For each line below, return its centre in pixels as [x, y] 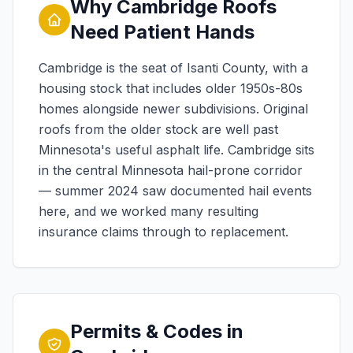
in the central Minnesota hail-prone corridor [171, 170]
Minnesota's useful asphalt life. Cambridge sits [176, 150]
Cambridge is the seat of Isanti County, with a [173, 68]
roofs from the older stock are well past [158, 129]
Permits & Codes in [157, 331]
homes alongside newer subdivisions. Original [173, 109]
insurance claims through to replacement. [163, 232]
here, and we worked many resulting [149, 211]
